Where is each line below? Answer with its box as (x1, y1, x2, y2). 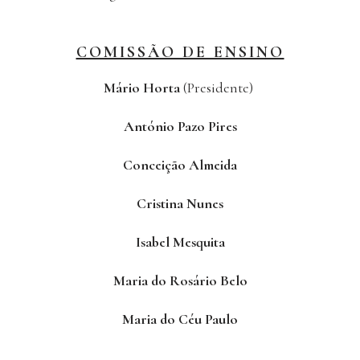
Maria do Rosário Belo (112, 272, 247, 290)
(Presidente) (183, 79, 256, 97)
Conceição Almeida (123, 156, 237, 174)
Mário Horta (104, 79, 183, 97)
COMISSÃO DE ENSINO (76, 43, 284, 63)
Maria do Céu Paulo (122, 310, 238, 329)
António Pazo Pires (123, 117, 237, 136)
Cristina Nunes (137, 194, 223, 213)
